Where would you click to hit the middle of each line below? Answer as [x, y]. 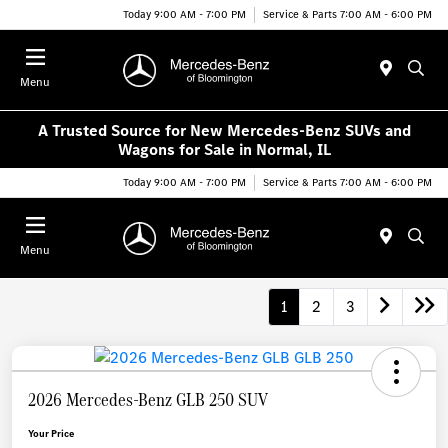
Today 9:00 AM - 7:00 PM [184, 14]
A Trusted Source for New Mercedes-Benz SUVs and [224, 130]
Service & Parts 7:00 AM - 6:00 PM [347, 14]
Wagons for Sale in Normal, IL [224, 149]
